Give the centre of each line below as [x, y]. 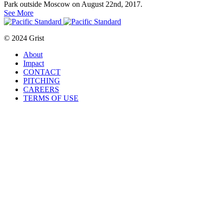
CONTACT [42, 72]
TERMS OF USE [51, 98]
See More [19, 13]
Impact [34, 63]
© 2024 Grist [24, 38]
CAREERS [41, 90]
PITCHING [42, 81]
